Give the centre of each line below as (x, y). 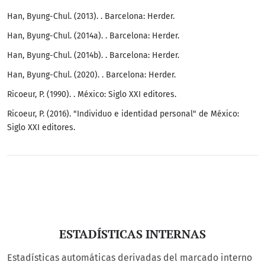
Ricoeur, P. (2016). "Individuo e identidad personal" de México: (123, 114)
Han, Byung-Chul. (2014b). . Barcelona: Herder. (93, 55)
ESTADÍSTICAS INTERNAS (132, 234)
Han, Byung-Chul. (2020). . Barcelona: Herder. (91, 75)
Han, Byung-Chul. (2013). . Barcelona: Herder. (91, 16)
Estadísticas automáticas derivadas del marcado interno (130, 257)
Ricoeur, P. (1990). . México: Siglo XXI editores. (92, 94)
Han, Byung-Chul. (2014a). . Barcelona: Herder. (93, 35)
